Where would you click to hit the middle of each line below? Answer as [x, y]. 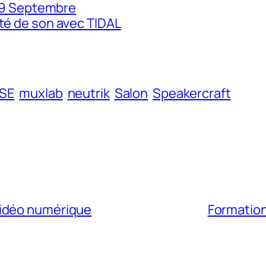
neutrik [88, 93]
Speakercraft [191, 93]
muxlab [41, 93]
